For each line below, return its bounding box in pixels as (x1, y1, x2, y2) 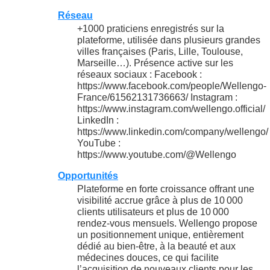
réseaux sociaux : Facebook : (77, 69, 202, 80)
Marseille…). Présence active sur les (77, 58, 233, 69)
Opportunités (58, 171, 118, 181)
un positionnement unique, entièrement (77, 230, 243, 240)
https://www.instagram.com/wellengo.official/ (77, 104, 265, 115)
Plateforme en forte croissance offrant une (77, 184, 254, 195)
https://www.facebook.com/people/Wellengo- (77, 81, 266, 92)
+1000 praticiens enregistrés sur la (77, 24, 224, 34)
